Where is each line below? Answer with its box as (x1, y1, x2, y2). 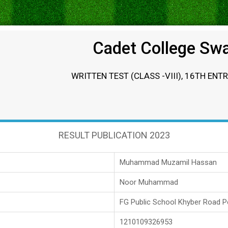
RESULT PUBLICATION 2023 (58, 129, 170, 140)
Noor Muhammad (120, 177, 178, 187)
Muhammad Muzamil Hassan (120, 157, 217, 167)
